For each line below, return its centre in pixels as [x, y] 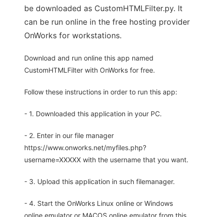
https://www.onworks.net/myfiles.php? [85, 148]
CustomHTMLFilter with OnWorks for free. [90, 70]
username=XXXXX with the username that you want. [106, 160]
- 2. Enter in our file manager [69, 136]
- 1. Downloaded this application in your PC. [93, 114]
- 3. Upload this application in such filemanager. [100, 182]
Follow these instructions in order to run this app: [101, 92]
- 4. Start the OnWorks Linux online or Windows [99, 203]
